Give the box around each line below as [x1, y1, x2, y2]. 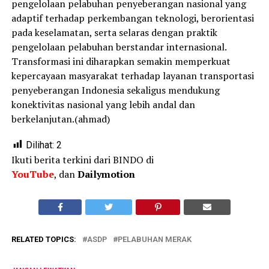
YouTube [11, 167, 54, 181]
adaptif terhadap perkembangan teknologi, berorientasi [11, 11, 254, 25]
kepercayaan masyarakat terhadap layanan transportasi [11, 68, 254, 82]
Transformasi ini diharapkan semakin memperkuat [11, 54, 231, 68]
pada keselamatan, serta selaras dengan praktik [11, 25, 217, 39]
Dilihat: [25, 139, 54, 151]
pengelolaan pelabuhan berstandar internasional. [11, 40, 226, 53]
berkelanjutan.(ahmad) [11, 112, 110, 125]
